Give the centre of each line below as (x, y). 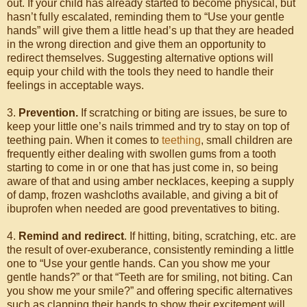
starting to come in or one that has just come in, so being (143, 168)
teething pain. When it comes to (84, 140)
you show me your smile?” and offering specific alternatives (150, 291)
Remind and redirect (71, 236)
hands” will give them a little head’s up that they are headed (150, 30)
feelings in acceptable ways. (75, 85)
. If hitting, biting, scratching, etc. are (210, 236)
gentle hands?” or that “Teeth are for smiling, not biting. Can (150, 277)
